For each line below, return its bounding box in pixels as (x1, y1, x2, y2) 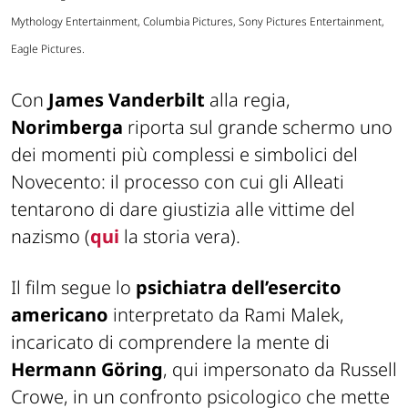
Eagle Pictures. (11, 41, 85, 57)
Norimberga (11, 115, 123, 140)
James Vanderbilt (48, 87, 205, 113)
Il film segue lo (11, 275, 136, 301)
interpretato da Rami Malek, (108, 302, 344, 328)
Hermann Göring (11, 357, 163, 382)
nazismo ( (11, 224, 90, 250)
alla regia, (205, 87, 291, 113)
